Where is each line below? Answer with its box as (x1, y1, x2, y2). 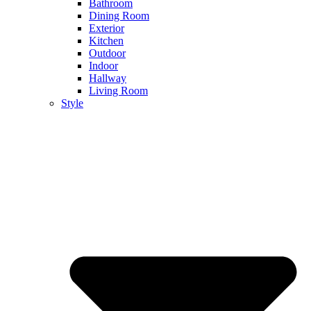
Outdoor (89, 47, 126, 60)
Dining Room (89, 10, 149, 22)
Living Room (89, 85, 148, 97)
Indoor (89, 60, 118, 72)
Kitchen (89, 35, 124, 47)
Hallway (89, 72, 126, 85)
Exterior (89, 22, 124, 35)
